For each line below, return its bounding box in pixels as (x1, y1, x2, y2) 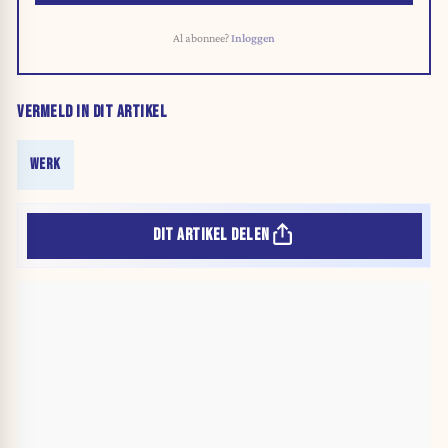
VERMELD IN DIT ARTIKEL (17, 102, 167, 123)
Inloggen (231, 30, 275, 45)
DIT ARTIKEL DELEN (153, 225, 270, 246)
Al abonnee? (173, 30, 231, 45)
